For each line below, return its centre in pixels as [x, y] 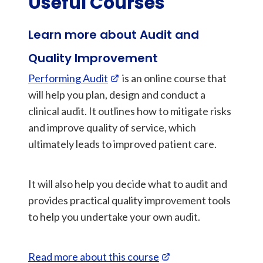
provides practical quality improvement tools [129, 200]
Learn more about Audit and [114, 35]
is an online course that [173, 78]
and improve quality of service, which [112, 127]
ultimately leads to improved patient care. [122, 144]
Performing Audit [68, 78]
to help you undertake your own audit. [114, 217]
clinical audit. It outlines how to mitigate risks [130, 111]
